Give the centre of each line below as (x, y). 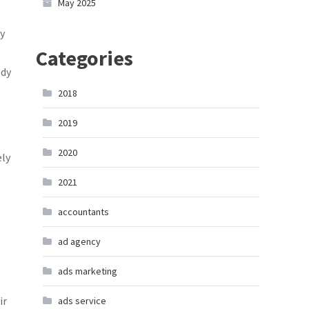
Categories (84, 58)
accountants (83, 212)
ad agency (79, 241)
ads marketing (88, 271)
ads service (82, 301)
